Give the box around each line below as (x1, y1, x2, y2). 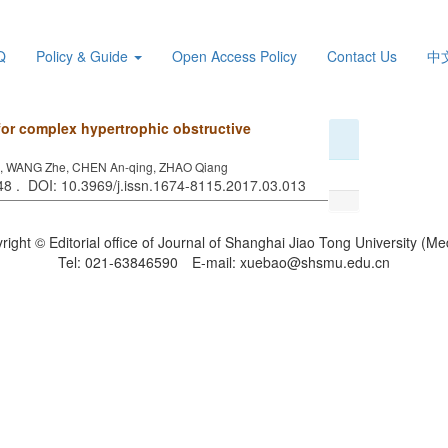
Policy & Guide (36, 158, 132, 179)
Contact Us (327, 158, 397, 179)
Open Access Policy (172, 158, 297, 179)
